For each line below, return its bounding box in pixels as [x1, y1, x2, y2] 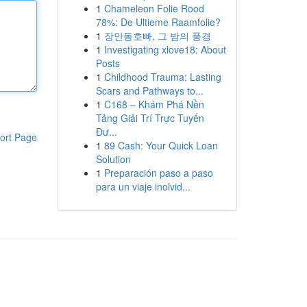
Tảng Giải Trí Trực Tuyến [95, 111, 204, 125]
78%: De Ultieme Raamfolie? [95, 15, 221, 29]
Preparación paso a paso [103, 166, 213, 180]
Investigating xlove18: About [103, 42, 226, 56]
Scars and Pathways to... [95, 84, 204, 97]
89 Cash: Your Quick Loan [103, 138, 218, 152]
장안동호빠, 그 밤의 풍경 [103, 29, 211, 42]
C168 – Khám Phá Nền [103, 97, 204, 111]
